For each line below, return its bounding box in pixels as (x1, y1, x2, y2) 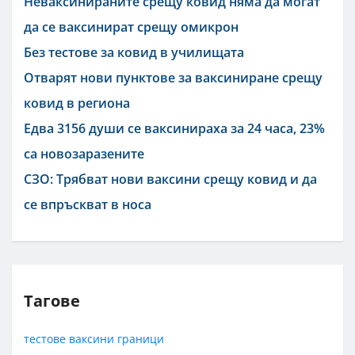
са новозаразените (24, 144, 144, 162)
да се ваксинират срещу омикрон (24, 17, 239, 36)
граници (117, 330, 164, 346)
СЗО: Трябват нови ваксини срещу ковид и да (24, 170, 317, 188)
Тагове (24, 289, 80, 311)
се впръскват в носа (24, 195, 151, 213)
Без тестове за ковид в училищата (24, 43, 244, 61)
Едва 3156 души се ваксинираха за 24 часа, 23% (24, 119, 325, 137)
